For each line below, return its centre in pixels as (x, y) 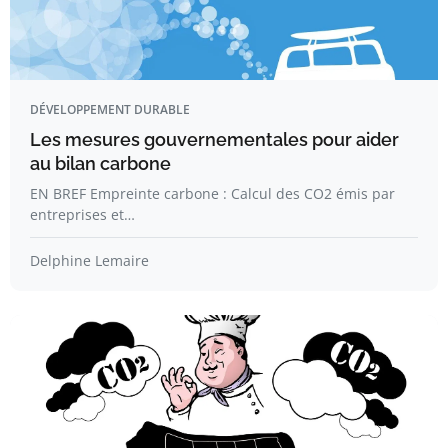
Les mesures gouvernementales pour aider (214, 139)
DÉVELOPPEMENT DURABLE (110, 109)
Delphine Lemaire (89, 260)
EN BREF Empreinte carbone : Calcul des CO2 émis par (212, 193)
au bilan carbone (100, 163)
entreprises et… (82, 214)
